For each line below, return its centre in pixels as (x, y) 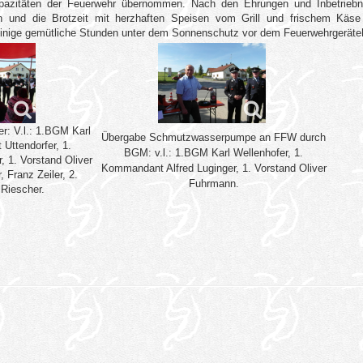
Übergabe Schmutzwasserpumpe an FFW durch (214, 137)
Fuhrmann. (214, 183)
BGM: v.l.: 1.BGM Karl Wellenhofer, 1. (214, 152)
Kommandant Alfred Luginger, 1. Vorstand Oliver (214, 168)
